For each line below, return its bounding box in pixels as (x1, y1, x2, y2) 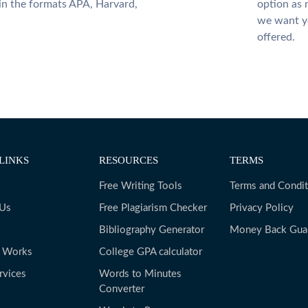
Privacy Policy (230, 203, 294, 213)
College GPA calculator (99, 247, 202, 257)
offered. (257, 32, 295, 43)
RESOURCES (99, 155, 158, 166)
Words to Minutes (99, 269, 181, 279)
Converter (99, 284, 144, 294)
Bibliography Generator (99, 225, 204, 235)
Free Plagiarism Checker (99, 203, 207, 213)
